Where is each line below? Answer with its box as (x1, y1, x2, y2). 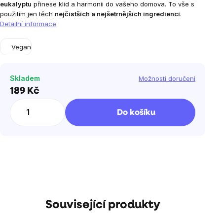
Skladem (10, 74, 40, 82)
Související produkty (45, 199, 160, 211)
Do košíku (117, 108, 155, 117)
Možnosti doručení (139, 74, 195, 82)
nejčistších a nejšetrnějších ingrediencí (55, 10, 180, 18)
